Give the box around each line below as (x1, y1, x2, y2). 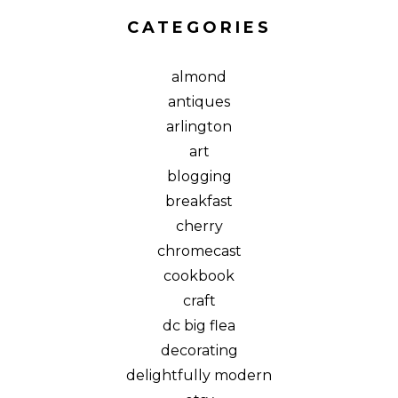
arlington (166, 117, 232, 135)
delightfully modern (126, 366, 272, 384)
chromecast (156, 242, 242, 259)
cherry (175, 217, 223, 235)
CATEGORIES (126, 17, 272, 37)
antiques (168, 92, 230, 110)
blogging (166, 167, 232, 185)
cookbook (163, 267, 235, 284)
